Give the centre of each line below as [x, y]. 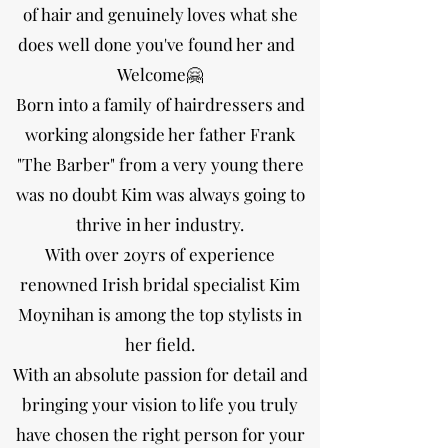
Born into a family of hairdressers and [160, 104]
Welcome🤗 [160, 74]
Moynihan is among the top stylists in [160, 314]
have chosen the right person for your [160, 434]
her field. [160, 344]
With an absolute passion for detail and [160, 374]
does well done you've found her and [160, 44]
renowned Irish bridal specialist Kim [160, 284]
